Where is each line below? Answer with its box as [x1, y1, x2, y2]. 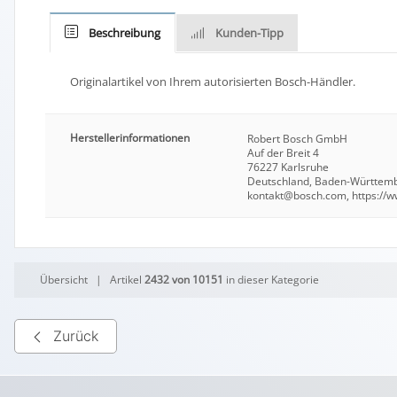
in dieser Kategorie [223, 271, 320, 287]
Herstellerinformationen [70, 129, 191, 145]
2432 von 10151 [144, 271, 224, 287]
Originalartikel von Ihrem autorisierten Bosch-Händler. [69, 73, 355, 90]
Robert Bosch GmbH [247, 130, 348, 146]
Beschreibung [89, 24, 161, 41]
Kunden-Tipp [215, 24, 284, 41]
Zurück [53, 327, 98, 346]
